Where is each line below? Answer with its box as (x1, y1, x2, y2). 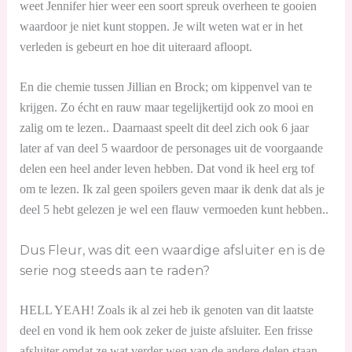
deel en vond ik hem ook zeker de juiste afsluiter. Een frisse (19, 323, 313, 337)
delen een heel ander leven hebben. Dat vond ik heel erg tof (19, 162, 314, 176)
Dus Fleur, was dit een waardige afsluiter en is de (19, 242, 325, 258)
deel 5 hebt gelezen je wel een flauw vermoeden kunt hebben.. (19, 203, 328, 217)
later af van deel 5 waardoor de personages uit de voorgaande (19, 141, 323, 156)
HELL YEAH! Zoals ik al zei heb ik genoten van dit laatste (19, 302, 313, 317)
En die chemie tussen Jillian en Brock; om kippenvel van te (19, 80, 312, 94)
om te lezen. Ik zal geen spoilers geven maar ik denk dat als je (19, 182, 324, 196)
